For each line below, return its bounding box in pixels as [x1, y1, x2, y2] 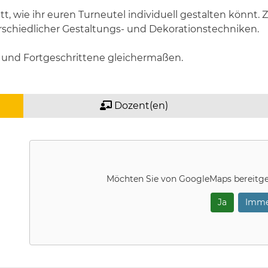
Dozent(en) [112, 100, 168, 111]
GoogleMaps [179, 173, 232, 184]
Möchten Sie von [106, 173, 179, 184]
